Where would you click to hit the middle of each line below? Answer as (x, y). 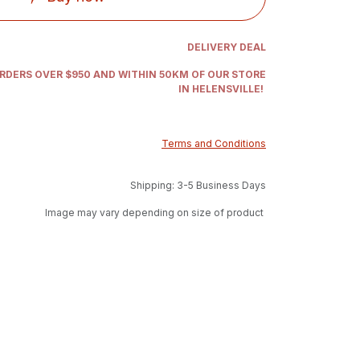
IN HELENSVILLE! (222, 89)
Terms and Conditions (214, 143)
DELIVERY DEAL (227, 47)
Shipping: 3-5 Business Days (198, 185)
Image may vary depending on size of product (154, 213)
